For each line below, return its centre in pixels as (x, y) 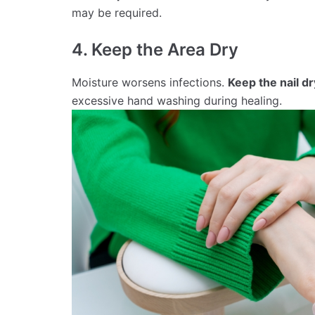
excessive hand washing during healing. (177, 100)
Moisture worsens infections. (150, 82)
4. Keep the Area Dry (155, 49)
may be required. (117, 12)
